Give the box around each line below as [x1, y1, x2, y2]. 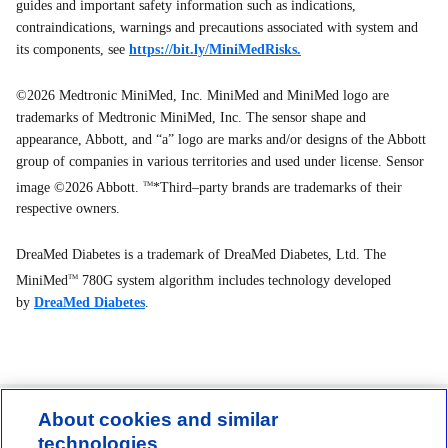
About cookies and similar [38, 409, 279, 430]
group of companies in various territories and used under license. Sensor [16, 153, 424, 169]
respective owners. [16, 201, 120, 217]
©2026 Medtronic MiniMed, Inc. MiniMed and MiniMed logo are [16, 87, 389, 103]
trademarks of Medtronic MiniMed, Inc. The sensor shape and [16, 109, 366, 125]
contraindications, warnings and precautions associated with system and [16, 19, 418, 35]
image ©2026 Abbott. [16, 179, 143, 195]
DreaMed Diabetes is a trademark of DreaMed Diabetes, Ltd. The [16, 247, 386, 263]
